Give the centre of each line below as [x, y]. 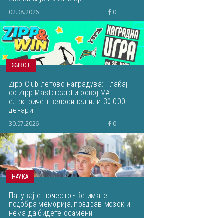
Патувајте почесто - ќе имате [58, 195]
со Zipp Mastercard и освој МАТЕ [64, 93]
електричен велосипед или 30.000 [67, 101]
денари [21, 110]
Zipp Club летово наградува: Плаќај [68, 84]
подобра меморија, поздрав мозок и [70, 204]
